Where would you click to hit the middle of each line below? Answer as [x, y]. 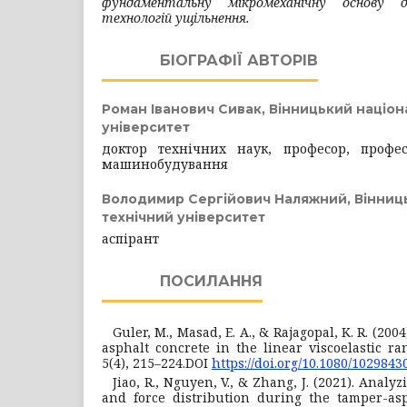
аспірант [130, 238]
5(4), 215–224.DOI [157, 362]
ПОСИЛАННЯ [211, 281]
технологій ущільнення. [176, 17]
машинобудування [165, 164]
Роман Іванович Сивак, [185, 109]
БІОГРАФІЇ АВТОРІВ [239, 60]
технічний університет [184, 217]
